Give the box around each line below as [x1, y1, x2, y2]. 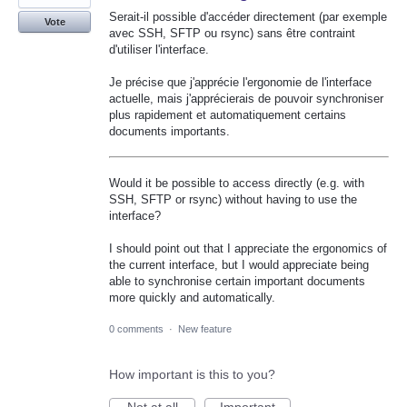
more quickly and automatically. [109, 290, 275, 304]
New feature [178, 323, 232, 334]
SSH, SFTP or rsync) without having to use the [109, 192, 357, 206]
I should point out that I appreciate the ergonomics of [109, 241, 387, 255]
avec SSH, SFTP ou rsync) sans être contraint [109, 26, 355, 40]
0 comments [109, 323, 164, 334]
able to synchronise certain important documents [109, 273, 365, 288]
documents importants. [109, 124, 230, 139]
